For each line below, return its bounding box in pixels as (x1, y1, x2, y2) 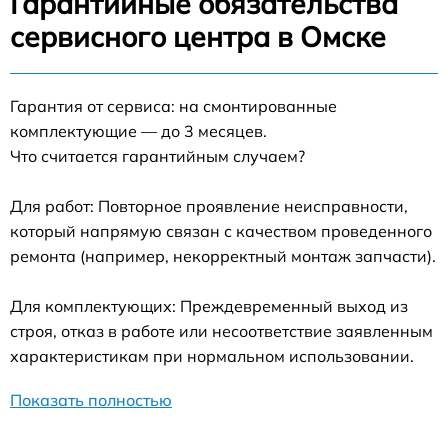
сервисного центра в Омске (10, 18, 386, 54)
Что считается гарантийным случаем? (10, 145, 305, 166)
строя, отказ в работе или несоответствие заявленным (10, 320, 433, 341)
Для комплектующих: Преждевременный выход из (10, 295, 408, 316)
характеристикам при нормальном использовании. (10, 345, 414, 366)
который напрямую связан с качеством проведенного (10, 220, 432, 241)
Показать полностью (10, 389, 172, 410)
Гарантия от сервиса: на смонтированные (10, 95, 337, 116)
